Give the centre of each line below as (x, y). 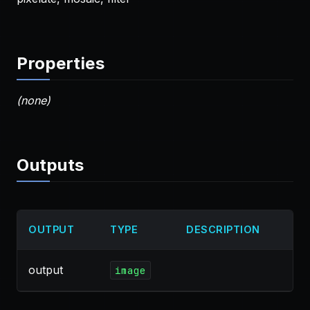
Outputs (51, 165)
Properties (61, 63)
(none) (34, 100)
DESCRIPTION (223, 229)
